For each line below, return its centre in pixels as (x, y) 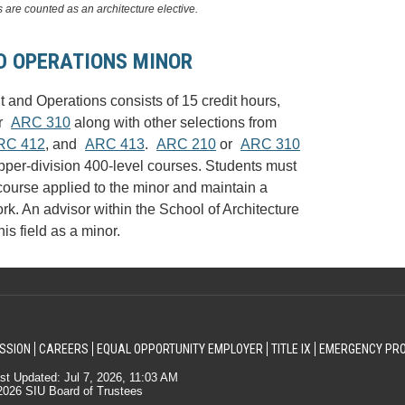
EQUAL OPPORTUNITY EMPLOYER (179, 349)
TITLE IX (291, 349)
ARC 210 (187, 144)
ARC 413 (115, 144)
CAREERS (63, 349)
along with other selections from (174, 122)
